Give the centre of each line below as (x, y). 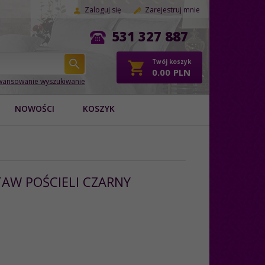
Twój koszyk (171, 62)
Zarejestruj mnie (172, 10)
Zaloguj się (103, 10)
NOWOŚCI (35, 108)
